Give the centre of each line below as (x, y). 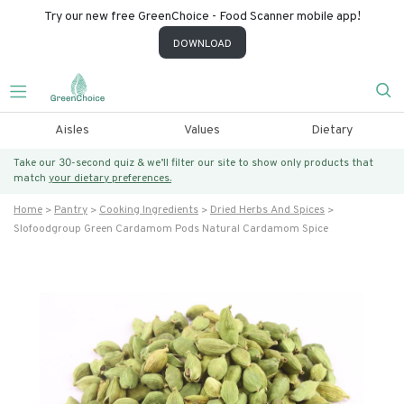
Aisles (72, 130)
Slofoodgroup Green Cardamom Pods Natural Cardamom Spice (171, 229)
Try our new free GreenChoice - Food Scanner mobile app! (202, 17)
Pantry (71, 210)
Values (202, 130)
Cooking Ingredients (149, 210)
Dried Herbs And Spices (267, 210)
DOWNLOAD (202, 44)
